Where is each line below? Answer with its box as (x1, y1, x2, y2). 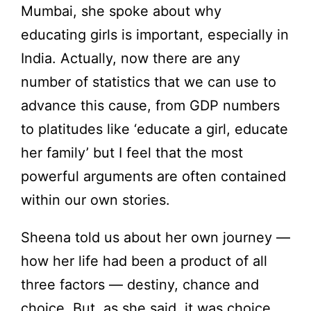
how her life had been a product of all (21, 253, 267, 270)
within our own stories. (21, 192, 170, 209)
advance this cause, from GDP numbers (21, 97, 280, 115)
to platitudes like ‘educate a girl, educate (21, 121, 288, 138)
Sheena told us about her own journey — (21, 229, 290, 246)
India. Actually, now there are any (21, 50, 240, 67)
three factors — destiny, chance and (21, 276, 259, 294)
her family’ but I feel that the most (21, 144, 243, 162)
